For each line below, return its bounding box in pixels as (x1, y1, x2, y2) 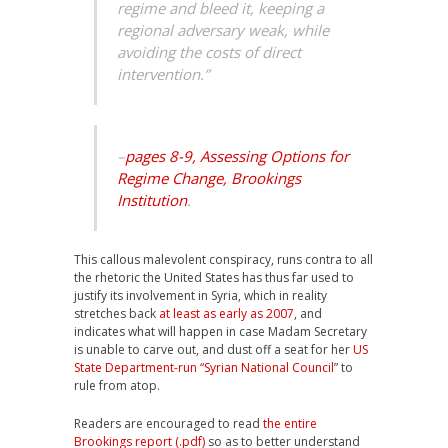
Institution (117, 190, 187, 210)
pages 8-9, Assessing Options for (125, 146, 349, 166)
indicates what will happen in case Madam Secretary (74, 323, 367, 340)
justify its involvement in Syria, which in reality (74, 287, 327, 304)
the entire (263, 415, 317, 432)
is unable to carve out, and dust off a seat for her (74, 341, 353, 358)
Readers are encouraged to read (74, 415, 263, 432)
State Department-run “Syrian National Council (74, 359, 334, 376)
